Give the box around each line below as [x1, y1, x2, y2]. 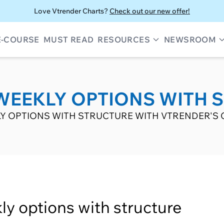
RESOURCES [97, 34, 150, 44]
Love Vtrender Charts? [34, 6, 109, 15]
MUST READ [43, 34, 94, 44]
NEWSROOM [163, 34, 216, 44]
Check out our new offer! [109, 6, 190, 15]
